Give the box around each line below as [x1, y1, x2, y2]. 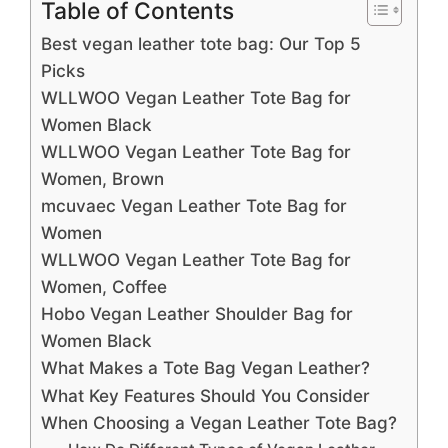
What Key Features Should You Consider [41, 384, 370, 406]
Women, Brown [41, 167, 164, 189]
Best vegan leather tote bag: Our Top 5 [41, 32, 361, 54]
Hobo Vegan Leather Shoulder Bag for [41, 302, 353, 324]
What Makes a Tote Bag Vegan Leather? [41, 356, 370, 378]
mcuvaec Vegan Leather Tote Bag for [41, 194, 347, 216]
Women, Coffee [41, 275, 167, 297]
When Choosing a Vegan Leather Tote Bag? [41, 411, 397, 433]
